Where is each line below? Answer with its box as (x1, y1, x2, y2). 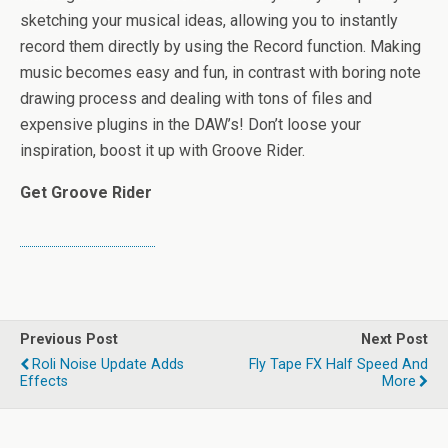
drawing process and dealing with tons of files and (20, 88, 372, 108)
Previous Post (20, 330, 118, 348)
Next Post (361, 330, 428, 348)
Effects (20, 372, 68, 390)
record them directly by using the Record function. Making (20, 36, 421, 56)
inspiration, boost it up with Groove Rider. (20, 140, 305, 160)
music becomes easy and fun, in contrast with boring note (20, 62, 421, 82)
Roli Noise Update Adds (32, 355, 184, 373)
